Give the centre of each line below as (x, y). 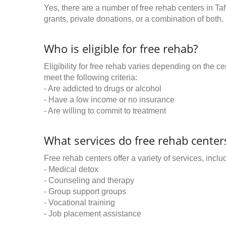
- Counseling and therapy (89, 181)
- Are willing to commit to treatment (105, 111)
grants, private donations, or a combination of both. (134, 19)
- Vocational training (79, 203)
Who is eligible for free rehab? (121, 49)
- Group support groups (85, 192)
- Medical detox (71, 169)
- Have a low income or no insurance (109, 100)
